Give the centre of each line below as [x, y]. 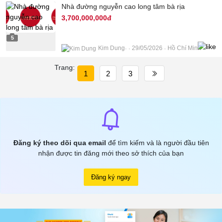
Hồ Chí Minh [184, 48]
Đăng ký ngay [111, 177]
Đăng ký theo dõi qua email [59, 143]
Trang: [65, 68]
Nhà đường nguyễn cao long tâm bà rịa [123, 7]
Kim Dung [111, 48]
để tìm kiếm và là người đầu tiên [157, 143]
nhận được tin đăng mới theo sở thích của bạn [111, 153]
